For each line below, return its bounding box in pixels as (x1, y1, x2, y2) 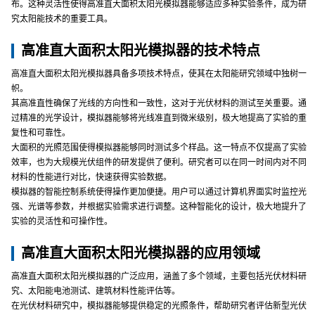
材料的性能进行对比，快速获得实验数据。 (11, 172, 172, 182)
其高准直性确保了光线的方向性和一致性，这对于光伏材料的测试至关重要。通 (11, 98, 307, 108)
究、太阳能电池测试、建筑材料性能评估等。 (11, 286, 180, 296)
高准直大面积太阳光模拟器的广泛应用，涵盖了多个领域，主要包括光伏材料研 (11, 271, 307, 281)
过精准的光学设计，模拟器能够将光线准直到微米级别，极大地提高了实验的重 (11, 113, 307, 123)
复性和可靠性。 (11, 128, 70, 138)
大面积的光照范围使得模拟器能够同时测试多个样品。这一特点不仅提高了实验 (11, 143, 307, 153)
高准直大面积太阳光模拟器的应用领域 (21, 245, 260, 261)
